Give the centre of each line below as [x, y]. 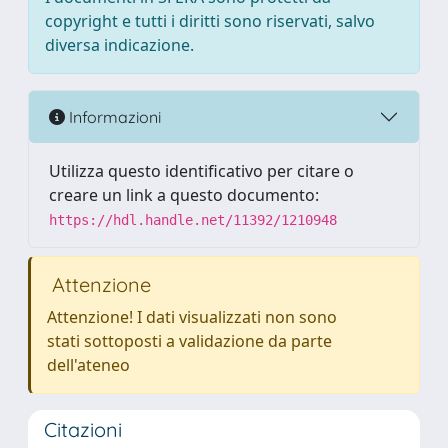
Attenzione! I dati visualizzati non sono [192, 317]
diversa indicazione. [119, 45]
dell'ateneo [88, 365]
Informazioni [113, 116]
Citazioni [83, 429]
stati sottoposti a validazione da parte [189, 341]
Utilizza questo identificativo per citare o [201, 171]
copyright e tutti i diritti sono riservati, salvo [210, 21]
